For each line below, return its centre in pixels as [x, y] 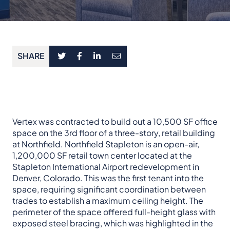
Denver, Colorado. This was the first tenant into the [108, 178]
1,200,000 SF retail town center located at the [102, 155]
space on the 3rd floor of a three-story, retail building [114, 132]
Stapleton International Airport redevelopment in [106, 166]
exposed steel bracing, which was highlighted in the [113, 223]
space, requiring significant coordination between [109, 189]
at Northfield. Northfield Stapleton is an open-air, [106, 144]
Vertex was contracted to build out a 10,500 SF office [115, 121]
